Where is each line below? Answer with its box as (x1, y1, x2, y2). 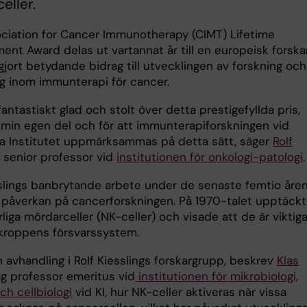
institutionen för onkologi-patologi (116, 149, 303, 165)
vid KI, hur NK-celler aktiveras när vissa (72, 284, 286, 300)
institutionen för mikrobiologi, (135, 269, 298, 284)
